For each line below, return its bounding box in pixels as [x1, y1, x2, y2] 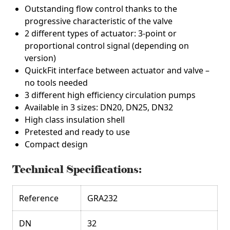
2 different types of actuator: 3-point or [25, 28, 177, 39]
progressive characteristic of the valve [25, 15, 172, 27]
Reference [19, 193, 59, 204]
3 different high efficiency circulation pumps [25, 89, 196, 101]
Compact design [25, 139, 88, 150]
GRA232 [87, 193, 118, 204]
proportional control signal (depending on [25, 40, 189, 51]
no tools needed [25, 77, 88, 88]
